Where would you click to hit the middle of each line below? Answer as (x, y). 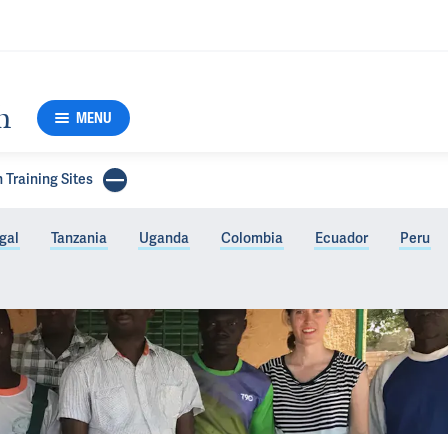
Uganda (164, 238)
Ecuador (341, 238)
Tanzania (79, 238)
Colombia (252, 238)
